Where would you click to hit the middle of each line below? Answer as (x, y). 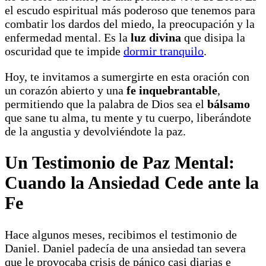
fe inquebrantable (172, 90)
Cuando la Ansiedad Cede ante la (132, 183)
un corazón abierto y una (66, 90)
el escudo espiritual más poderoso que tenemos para (130, 10)
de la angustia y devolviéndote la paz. (95, 131)
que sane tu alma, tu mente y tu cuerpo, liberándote (128, 117)
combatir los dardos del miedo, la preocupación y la (130, 23)
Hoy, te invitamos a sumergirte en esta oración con (127, 76)
